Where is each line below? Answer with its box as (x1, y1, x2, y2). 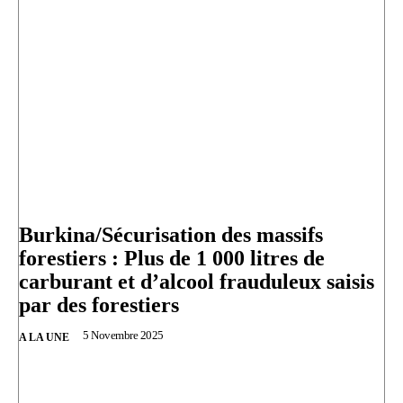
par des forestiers (19, 293, 179, 318)
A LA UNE (19, 331, 69, 345)
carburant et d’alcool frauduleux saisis (19, 270, 374, 294)
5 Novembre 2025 (83, 328, 164, 343)
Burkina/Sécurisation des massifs (19, 223, 323, 247)
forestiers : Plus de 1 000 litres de (19, 246, 325, 271)
